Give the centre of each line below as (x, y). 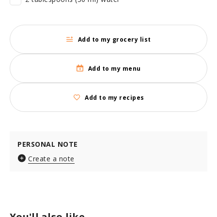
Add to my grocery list (114, 39)
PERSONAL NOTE (48, 144)
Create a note (51, 159)
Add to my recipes (115, 97)
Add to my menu (114, 68)
